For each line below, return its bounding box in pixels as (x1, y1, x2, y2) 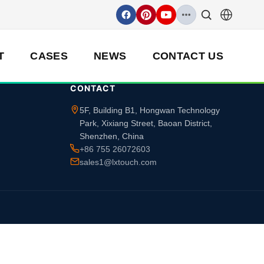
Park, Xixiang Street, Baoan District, (79, 118, 212, 128)
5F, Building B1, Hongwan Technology (79, 105, 220, 115)
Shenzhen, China (79, 131, 144, 141)
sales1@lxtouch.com (79, 157, 157, 167)
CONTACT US (152, 50, 224, 62)
